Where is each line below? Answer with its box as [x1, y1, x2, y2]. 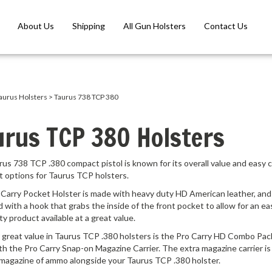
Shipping [72, 21, 105, 32]
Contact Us [203, 21, 248, 32]
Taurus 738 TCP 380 [53, 92, 118, 102]
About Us [17, 21, 54, 32]
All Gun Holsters [123, 21, 186, 32]
